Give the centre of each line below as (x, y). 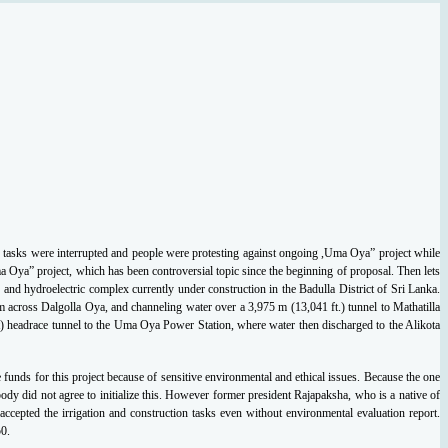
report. (425, 412)
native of (419, 394)
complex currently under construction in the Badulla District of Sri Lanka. (264, 288)
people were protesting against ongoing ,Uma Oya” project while (286, 252)
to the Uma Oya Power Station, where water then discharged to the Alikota (262, 324)
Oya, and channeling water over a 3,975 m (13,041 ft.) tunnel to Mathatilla (262, 306)
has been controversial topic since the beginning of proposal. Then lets (274, 270)
